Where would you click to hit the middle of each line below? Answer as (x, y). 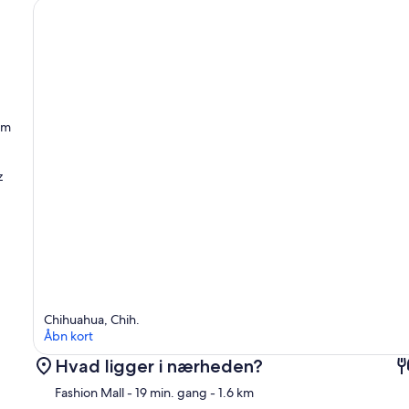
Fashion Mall (89, 393)
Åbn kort (68, 336)
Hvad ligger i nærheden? (159, 367)
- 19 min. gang (166, 393)
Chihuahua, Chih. (92, 320)
